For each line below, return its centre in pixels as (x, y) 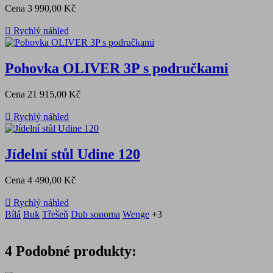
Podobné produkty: (76, 251)
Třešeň (55, 214)
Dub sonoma (95, 214)
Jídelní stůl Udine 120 (73, 154)
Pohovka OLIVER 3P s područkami (117, 69)
